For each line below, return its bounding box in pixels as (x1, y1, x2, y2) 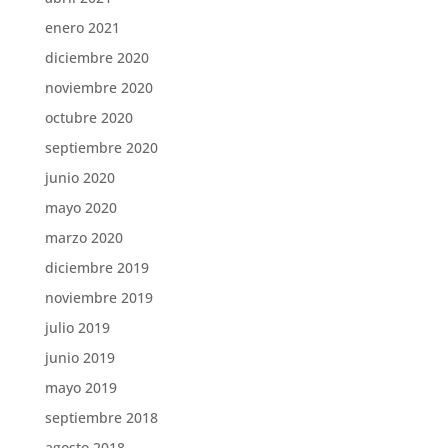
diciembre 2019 (44, 258, 149, 277)
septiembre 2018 (44, 408, 158, 427)
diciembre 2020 (44, 48, 149, 67)
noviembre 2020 (44, 78, 153, 97)
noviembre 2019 (44, 288, 153, 307)
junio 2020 (44, 168, 115, 187)
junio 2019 (44, 348, 115, 367)
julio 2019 (44, 318, 110, 337)
